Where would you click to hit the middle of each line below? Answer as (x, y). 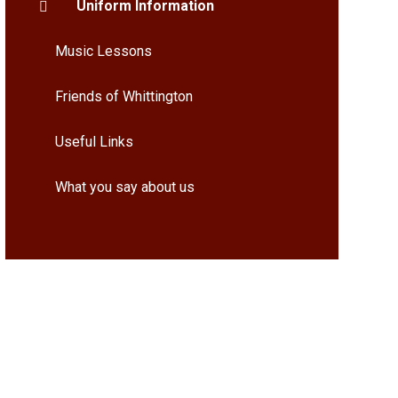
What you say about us (124, 187)
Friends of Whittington (123, 96)
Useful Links (94, 142)
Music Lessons (103, 51)
